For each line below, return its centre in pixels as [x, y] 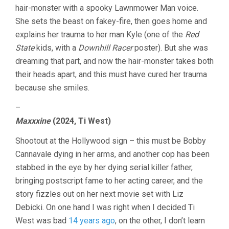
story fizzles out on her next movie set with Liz [99, 194]
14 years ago [92, 221]
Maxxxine [33, 121]
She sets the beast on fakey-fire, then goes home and [111, 21]
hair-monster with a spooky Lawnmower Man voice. [107, 8]
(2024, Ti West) [81, 121]
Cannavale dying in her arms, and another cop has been [112, 154]
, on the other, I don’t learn [160, 221]
